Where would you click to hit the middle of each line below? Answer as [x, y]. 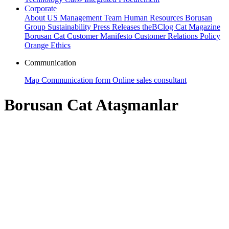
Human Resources [154, 18]
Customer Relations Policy [177, 36]
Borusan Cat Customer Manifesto [79, 36]
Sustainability [70, 27]
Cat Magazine [198, 27]
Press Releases [118, 27]
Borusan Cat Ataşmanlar [91, 105]
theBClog [159, 27]
